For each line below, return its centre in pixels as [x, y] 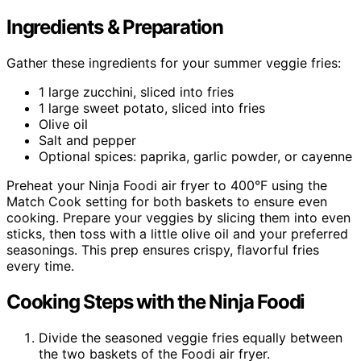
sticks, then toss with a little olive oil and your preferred [177, 233]
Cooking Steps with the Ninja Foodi [156, 301]
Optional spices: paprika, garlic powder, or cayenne [195, 156]
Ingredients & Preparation [115, 27]
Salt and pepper [87, 140]
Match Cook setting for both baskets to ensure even [167, 201]
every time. [40, 266]
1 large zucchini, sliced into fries [136, 91]
